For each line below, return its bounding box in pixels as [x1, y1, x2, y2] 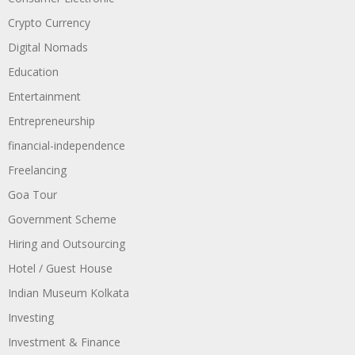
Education [8, 63, 59, 79]
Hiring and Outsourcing [8, 235, 125, 251]
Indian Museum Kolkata [8, 284, 129, 300]
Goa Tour [8, 186, 57, 202]
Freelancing [8, 162, 67, 177]
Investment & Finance [8, 334, 120, 349]
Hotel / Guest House [8, 260, 113, 276]
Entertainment [8, 88, 81, 104]
